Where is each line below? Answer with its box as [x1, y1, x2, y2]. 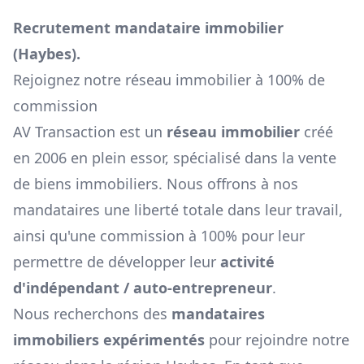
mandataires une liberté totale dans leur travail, [13, 200, 343, 220]
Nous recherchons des [13, 304, 171, 324]
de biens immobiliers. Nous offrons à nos [13, 174, 298, 194]
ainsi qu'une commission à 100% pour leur [13, 226, 305, 246]
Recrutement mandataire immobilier [13, 18, 284, 38]
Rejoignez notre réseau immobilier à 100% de [13, 70, 325, 90]
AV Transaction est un [13, 122, 167, 142]
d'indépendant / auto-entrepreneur [13, 278, 272, 298]
